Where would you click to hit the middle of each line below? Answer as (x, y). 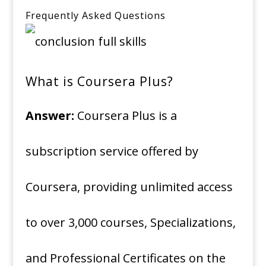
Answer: (50, 116)
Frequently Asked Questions (95, 16)
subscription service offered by (112, 151)
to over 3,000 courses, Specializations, (130, 223)
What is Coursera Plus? (99, 82)
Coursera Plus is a (125, 116)
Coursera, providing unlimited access (129, 187)
